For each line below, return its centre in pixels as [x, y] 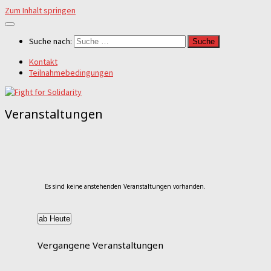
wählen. [48, 236]
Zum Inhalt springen [40, 10]
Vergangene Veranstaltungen [100, 245]
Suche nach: [51, 41]
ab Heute [54, 218]
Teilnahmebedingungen [71, 73]
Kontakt [43, 62]
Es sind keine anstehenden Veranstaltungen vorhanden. [125, 187]
